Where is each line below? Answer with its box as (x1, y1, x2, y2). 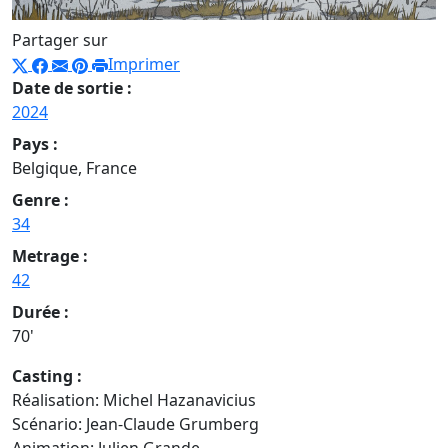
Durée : (12, 301, 69, 324)
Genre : (12, 189, 69, 212)
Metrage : (12, 245, 88, 268)
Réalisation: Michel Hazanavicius (12, 389, 256, 412)
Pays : (12, 133, 58, 156)
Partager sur (12, 29, 108, 52)
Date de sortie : (12, 77, 132, 100)
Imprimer (108, 53, 180, 76)
